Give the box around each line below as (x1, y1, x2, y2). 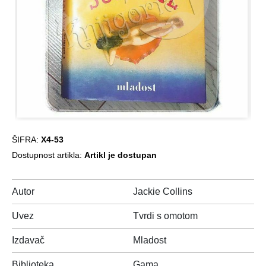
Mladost (133, 235, 166, 245)
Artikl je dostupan (84, 150, 157, 160)
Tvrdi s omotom (133, 211, 198, 221)
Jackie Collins (133, 186, 192, 197)
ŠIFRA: (12, 135, 41, 144)
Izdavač (12, 235, 45, 245)
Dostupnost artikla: (12, 150, 84, 160)
